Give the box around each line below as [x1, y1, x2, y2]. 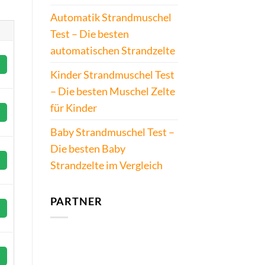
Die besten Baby [50, 142, 125, 156]
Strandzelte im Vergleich [50, 159, 163, 172]
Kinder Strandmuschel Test [50, 68, 174, 82]
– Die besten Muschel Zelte [50, 85, 175, 98]
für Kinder [50, 101, 97, 115]
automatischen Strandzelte [50, 44, 175, 57]
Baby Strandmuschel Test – [50, 125, 174, 139]
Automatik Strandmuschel [50, 11, 172, 24]
